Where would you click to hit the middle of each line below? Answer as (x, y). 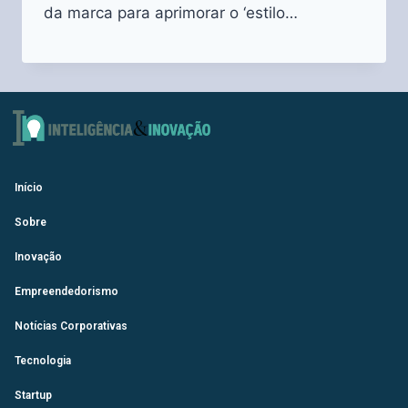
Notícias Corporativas (71, 326)
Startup (33, 395)
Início (29, 187)
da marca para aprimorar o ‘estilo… (171, 12)
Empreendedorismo (66, 291)
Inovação (38, 256)
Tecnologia (43, 360)
